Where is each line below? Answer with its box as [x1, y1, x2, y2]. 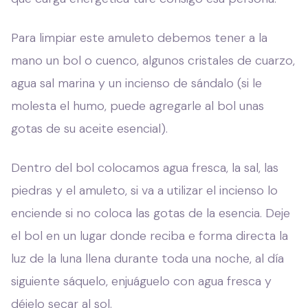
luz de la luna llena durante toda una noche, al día [11, 250, 284, 267]
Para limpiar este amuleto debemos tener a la [11, 29, 267, 46]
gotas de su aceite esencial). [11, 120, 168, 137]
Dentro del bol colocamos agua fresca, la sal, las [11, 159, 278, 176]
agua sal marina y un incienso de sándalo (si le [11, 74, 262, 91]
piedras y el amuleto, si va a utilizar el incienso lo [11, 181, 278, 199]
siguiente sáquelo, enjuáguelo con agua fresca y [11, 272, 272, 289]
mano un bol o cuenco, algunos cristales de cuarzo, [11, 52, 295, 69]
